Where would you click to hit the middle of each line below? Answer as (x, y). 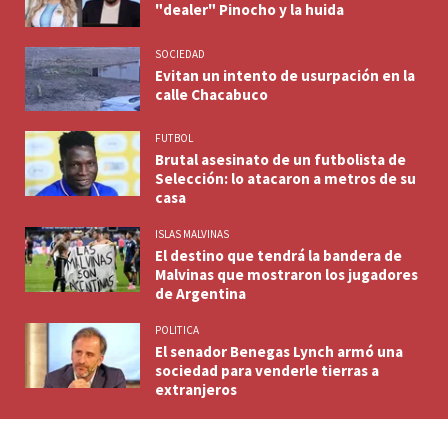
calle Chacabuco (211, 94)
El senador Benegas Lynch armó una (279, 352)
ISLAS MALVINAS (192, 234)
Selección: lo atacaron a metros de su (285, 179)
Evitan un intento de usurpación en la (285, 75)
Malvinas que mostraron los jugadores (286, 275)
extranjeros (196, 390)
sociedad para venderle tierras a (267, 371)
